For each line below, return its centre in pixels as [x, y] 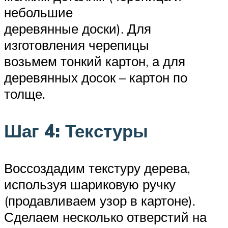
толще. [25, 93]
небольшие [38, 12]
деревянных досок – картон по [96, 77]
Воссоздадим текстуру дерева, [97, 168]
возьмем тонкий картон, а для [95, 61]
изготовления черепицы [77, 45]
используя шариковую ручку [90, 184]
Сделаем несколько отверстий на [105, 217]
